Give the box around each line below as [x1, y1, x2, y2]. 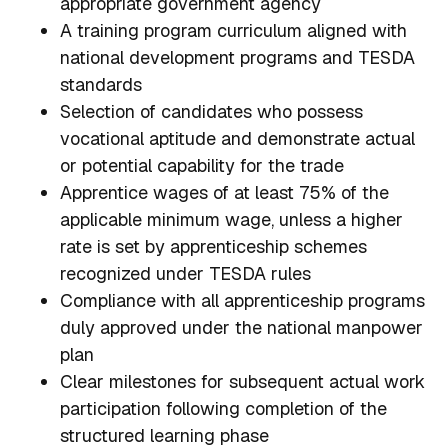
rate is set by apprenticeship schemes [60, 235, 367, 259]
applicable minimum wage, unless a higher [60, 208, 403, 232]
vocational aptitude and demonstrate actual [60, 127, 415, 151]
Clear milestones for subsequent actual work [60, 370, 425, 394]
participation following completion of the [60, 397, 387, 421]
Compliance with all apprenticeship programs [60, 289, 425, 313]
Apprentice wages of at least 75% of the [60, 181, 389, 205]
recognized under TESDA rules [60, 262, 311, 286]
